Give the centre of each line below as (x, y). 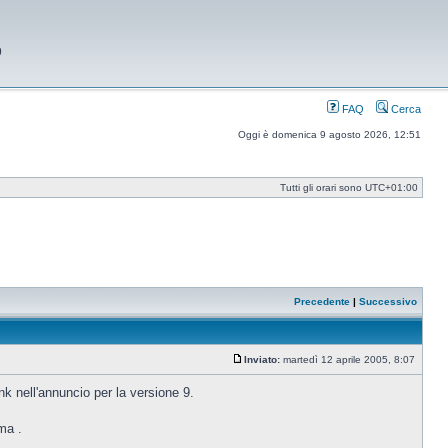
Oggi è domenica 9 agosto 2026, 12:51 (329, 134)
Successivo (388, 301)
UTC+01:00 (391, 187)
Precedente (322, 301)
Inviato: (262, 359)
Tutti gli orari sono (322, 187)
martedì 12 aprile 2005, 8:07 (349, 359)
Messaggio (269, 368)
